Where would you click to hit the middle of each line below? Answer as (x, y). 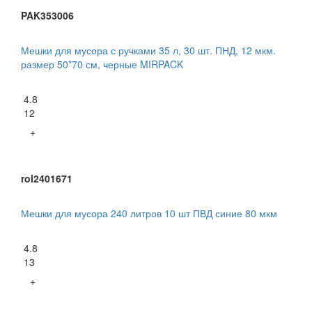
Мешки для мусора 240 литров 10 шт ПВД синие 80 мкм (149, 213)
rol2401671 (47, 179)
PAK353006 (47, 16)
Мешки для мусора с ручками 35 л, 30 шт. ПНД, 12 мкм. (148, 50)
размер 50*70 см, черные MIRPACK (102, 64)
